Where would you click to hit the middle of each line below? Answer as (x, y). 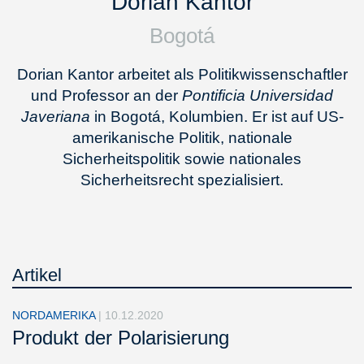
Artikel (37, 275)
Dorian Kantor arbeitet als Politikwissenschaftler (182, 74)
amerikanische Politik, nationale (182, 138)
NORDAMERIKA (55, 315)
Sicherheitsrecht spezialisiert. (182, 180)
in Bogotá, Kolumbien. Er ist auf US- (217, 117)
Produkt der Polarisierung (121, 338)
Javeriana (55, 117)
